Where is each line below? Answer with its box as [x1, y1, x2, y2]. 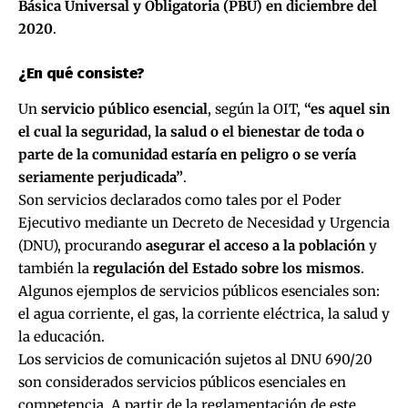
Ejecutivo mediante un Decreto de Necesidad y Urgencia [18, 213, 390, 231]
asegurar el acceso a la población [146, 236, 365, 254]
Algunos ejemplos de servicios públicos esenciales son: [18, 281, 380, 300]
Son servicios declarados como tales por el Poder [18, 190, 342, 209]
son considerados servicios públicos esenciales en [18, 372, 346, 391]
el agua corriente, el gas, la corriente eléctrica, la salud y [18, 304, 390, 322]
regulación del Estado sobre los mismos [93, 259, 361, 277]
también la [18, 259, 93, 277]
